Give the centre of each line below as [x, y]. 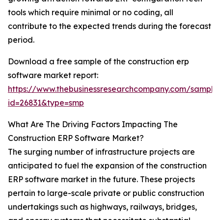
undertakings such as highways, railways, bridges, [102, 207]
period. [21, 40]
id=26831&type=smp [46, 103]
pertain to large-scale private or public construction [106, 193]
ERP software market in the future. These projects [101, 179]
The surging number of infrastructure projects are [101, 152]
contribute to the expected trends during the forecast [110, 26]
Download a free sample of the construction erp [98, 62]
